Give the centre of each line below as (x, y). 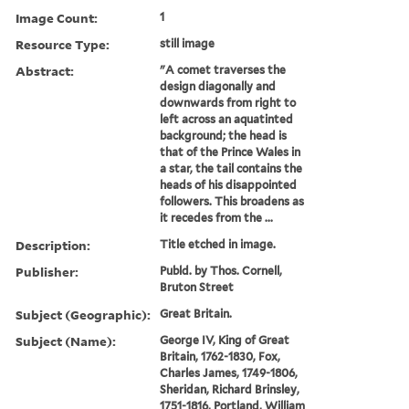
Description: (53, 245)
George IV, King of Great (225, 340)
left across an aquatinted (227, 119)
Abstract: (45, 70)
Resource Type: (63, 44)
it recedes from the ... (217, 217)
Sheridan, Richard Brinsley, (230, 389)
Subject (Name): (66, 341)
